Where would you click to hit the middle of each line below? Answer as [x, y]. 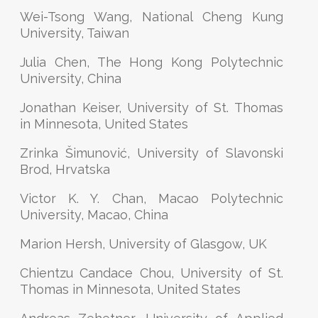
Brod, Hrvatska [65, 169]
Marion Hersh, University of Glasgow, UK [143, 244]
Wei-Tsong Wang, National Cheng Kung [152, 17]
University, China [71, 78]
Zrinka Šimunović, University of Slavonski [152, 153]
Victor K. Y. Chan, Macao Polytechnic [152, 198]
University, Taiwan [75, 33]
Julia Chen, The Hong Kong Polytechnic [152, 62]
